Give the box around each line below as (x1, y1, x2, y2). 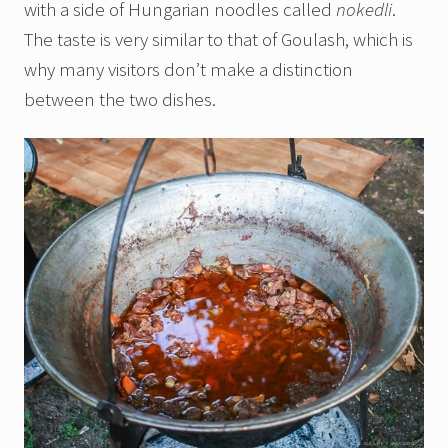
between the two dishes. (24, 87, 216, 112)
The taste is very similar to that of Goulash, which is (24, 27, 413, 52)
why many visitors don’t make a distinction (24, 57, 353, 82)
